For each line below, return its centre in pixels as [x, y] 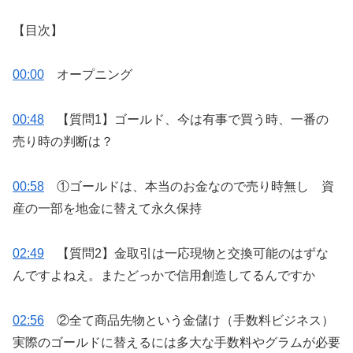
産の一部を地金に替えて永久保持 [107, 208]
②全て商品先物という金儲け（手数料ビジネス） [195, 320]
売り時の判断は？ [63, 142]
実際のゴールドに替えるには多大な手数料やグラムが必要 [176, 342]
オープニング [95, 75]
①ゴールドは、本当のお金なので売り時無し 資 [195, 186]
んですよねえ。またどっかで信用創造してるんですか [164, 275]
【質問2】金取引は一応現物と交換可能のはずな [193, 253]
